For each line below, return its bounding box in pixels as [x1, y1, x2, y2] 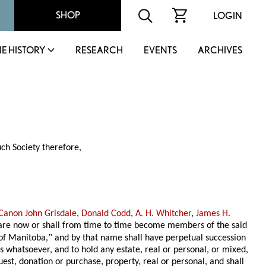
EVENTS [144, 45, 177, 56]
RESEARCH [75, 45, 123, 56]
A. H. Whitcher [135, 208, 192, 218]
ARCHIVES [198, 45, 242, 56]
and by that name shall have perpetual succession [52, 233, 246, 243]
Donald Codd [81, 208, 131, 218]
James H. [196, 208, 231, 218]
